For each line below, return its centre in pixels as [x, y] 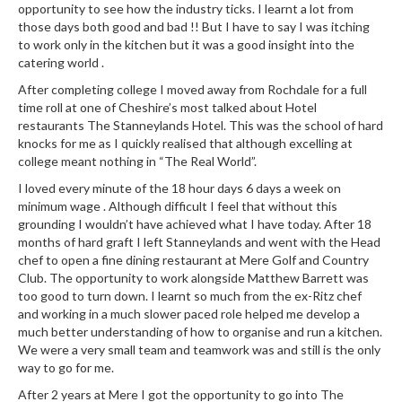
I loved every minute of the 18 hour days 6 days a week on [179, 188]
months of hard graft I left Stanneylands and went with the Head [199, 242]
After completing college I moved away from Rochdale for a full [192, 89]
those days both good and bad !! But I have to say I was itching [194, 26]
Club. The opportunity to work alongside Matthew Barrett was [193, 278]
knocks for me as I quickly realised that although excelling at [185, 143]
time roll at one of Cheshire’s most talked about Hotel [167, 107]
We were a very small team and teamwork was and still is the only [199, 350]
